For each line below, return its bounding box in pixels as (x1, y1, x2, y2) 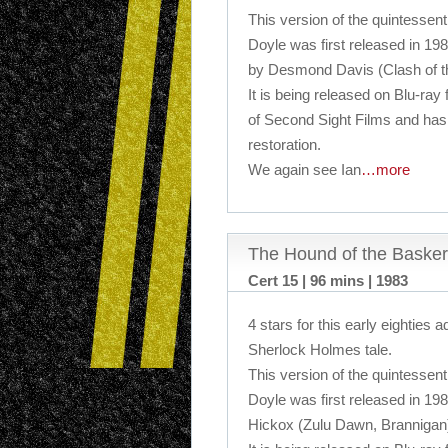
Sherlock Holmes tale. (248, 341, 392, 358)
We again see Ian (248, 161, 361, 178)
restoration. (248, 136, 321, 153)
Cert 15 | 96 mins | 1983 (248, 272, 408, 289)
